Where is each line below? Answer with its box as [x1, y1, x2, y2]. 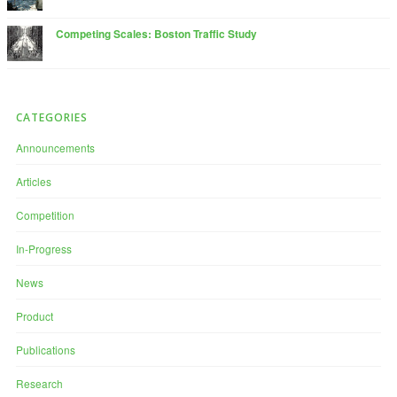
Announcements [16, 139, 95, 155]
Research [16, 375, 63, 391]
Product [16, 307, 53, 323]
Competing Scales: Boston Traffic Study [56, 27, 257, 42]
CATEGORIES [16, 109, 88, 125]
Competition [16, 206, 74, 222]
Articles [16, 173, 51, 189]
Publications [16, 341, 75, 357]
